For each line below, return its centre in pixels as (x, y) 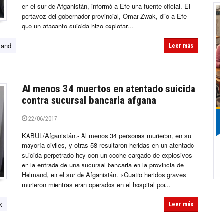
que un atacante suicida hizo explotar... (77, 26)
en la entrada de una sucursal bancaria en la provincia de (103, 165)
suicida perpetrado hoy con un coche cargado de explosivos (107, 155)
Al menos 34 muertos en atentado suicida (109, 89)
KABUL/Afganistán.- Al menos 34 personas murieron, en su (106, 136)
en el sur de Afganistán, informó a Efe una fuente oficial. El (106, 6)
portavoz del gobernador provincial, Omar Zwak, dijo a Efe (104, 16)
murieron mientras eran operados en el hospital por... (96, 185)
